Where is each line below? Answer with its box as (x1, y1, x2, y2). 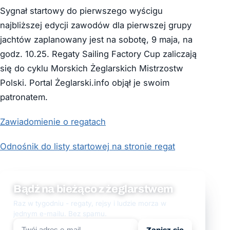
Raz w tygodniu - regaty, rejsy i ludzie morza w (13, 199, 166, 207)
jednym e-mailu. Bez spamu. (13, 209, 107, 218)
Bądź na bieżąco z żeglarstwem (13, 183, 174, 195)
